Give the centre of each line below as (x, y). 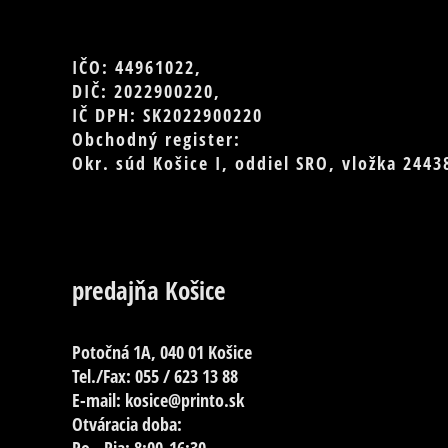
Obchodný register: (156, 138)
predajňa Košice (149, 291)
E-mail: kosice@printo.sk (158, 400)
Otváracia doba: (127, 424)
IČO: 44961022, (137, 66)
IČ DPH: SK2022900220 (167, 114)
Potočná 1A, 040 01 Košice (162, 352)
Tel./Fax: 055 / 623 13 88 (155, 376)
